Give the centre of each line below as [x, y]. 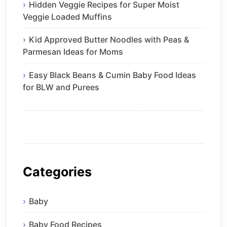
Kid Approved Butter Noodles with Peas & [109, 40]
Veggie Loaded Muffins [67, 16]
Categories [57, 172]
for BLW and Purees [61, 87]
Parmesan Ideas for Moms [73, 52]
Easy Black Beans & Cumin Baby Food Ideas [112, 75]
